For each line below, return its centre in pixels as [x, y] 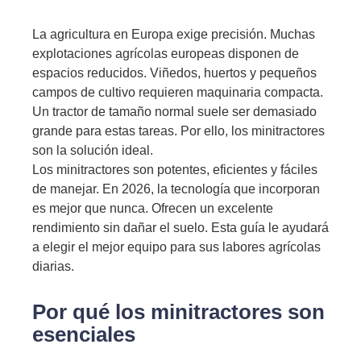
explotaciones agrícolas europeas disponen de [166, 54]
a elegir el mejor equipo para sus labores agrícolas [176, 247]
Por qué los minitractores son [178, 312]
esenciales [84, 334]
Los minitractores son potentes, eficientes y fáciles [175, 170]
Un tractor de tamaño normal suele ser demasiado [174, 112]
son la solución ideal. [93, 150]
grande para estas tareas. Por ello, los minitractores [178, 131]
